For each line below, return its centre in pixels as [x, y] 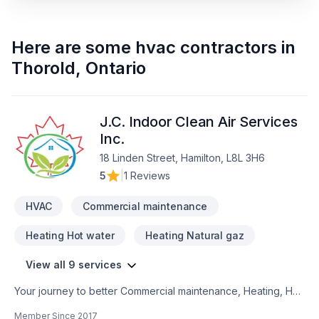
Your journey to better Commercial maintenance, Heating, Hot [158, 291]
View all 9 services [74, 265]
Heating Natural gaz [195, 235]
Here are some [71, 47]
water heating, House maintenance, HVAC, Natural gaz [142, 306]
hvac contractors [206, 47]
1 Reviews [147, 176]
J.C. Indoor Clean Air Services [199, 122]
